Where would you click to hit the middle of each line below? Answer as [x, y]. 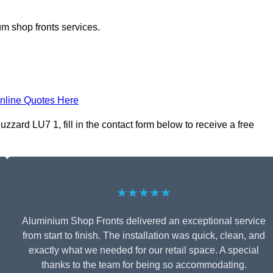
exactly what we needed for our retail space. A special [144, 250]
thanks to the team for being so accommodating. [144, 265]
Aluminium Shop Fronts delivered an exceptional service [144, 221]
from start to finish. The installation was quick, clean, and [144, 236]
